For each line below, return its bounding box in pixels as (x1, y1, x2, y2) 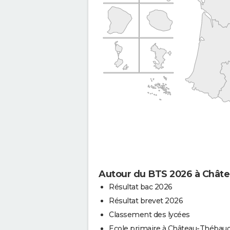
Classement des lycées (109, 209, 190, 219)
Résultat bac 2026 (109, 182, 172, 191)
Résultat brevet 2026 (109, 196, 183, 205)
